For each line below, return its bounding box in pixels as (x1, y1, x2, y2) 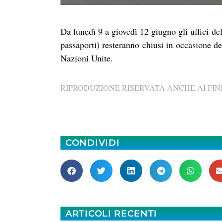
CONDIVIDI (65, 137, 120, 148)
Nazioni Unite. (60, 52, 113, 64)
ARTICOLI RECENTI (65, 208, 158, 219)
